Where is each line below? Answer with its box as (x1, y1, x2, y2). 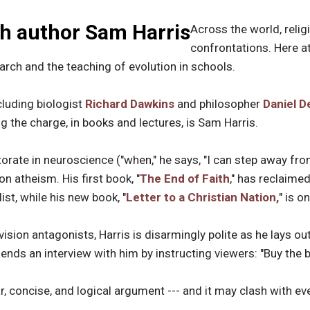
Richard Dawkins (85, 97, 174, 111)
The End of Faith (140, 172, 230, 186)
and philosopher (174, 97, 263, 111)
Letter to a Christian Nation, (126, 190, 279, 205)
